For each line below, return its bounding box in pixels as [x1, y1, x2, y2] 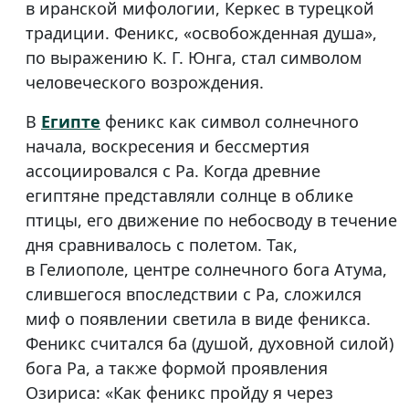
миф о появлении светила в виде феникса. [26, 308, 371, 330]
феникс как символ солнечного [105, 110, 359, 133]
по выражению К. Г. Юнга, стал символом [26, 47, 362, 69]
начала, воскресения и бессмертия [26, 135, 309, 158]
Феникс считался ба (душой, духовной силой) [26, 332, 393, 355]
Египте [41, 110, 100, 133]
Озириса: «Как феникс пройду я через [26, 382, 333, 404]
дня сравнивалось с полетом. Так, [26, 234, 298, 257]
